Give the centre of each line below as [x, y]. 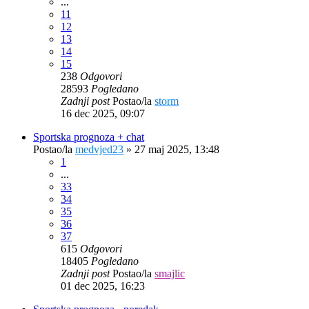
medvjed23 [99, 149]
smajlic [170, 273]
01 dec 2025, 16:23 [103, 286]
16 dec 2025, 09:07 [103, 113]
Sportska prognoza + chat [89, 137]
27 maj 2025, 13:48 [177, 149]
